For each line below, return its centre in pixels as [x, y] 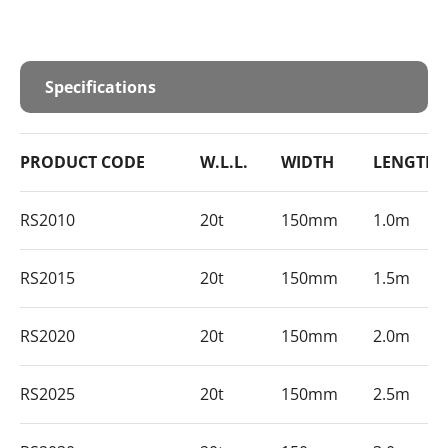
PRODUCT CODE [82, 161]
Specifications [100, 86]
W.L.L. [224, 161]
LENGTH [405, 161]
